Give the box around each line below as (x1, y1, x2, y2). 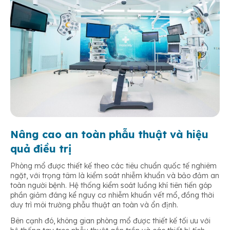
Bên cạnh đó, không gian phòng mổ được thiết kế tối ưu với (10, 216, 210, 226)
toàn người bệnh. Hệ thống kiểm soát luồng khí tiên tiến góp (10, 181, 212, 190)
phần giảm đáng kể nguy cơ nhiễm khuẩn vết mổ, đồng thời (10, 190, 214, 200)
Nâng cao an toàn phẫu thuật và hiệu (10, 128, 208, 141)
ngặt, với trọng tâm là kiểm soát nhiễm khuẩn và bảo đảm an (10, 171, 219, 181)
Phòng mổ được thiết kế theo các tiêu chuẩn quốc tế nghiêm (10, 161, 217, 171)
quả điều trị (10, 142, 71, 156)
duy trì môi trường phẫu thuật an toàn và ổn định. (10, 200, 178, 210)
